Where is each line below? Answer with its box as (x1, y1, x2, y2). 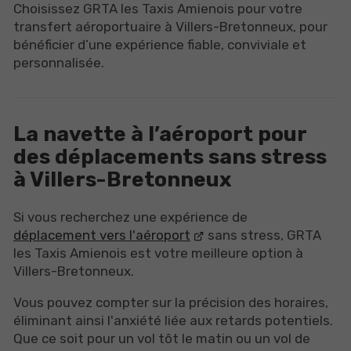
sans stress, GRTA (204, 227, 322, 244)
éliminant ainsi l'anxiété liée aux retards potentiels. (13, 313, 333, 329)
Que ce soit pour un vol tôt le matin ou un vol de (13, 331, 310, 347)
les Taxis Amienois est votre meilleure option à (13, 245, 303, 262)
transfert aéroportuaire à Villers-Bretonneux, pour (13, 18, 327, 34)
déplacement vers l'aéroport (13, 227, 190, 244)
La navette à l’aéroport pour (13, 121, 306, 147)
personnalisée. (13, 54, 104, 71)
